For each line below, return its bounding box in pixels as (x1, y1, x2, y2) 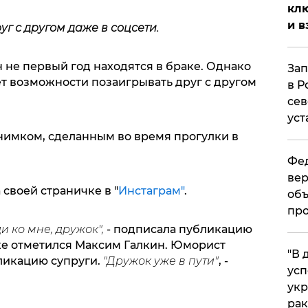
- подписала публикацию (106, 223, 252, 236)
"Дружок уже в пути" (102, 254, 219, 268)
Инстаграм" (118, 184, 184, 198)
